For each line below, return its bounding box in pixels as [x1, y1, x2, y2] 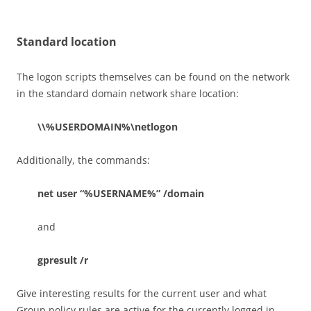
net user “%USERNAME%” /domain [37, 187, 204, 200]
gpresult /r [37, 253, 88, 267]
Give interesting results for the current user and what [17, 287, 267, 300]
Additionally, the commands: [17, 153, 150, 167]
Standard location [17, 34, 117, 49]
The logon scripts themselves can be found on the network [17, 70, 289, 83]
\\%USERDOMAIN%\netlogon [37, 120, 178, 133]
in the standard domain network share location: [17, 87, 239, 100]
